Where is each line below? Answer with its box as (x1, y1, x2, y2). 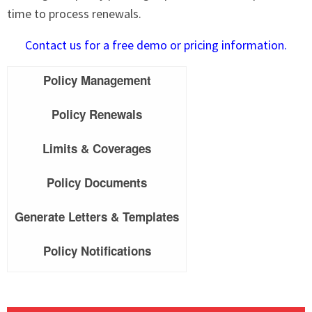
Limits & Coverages (42, 139, 151, 157)
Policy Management (42, 71, 151, 88)
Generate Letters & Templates (15, 208, 179, 225)
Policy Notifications (42, 242, 151, 259)
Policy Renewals (52, 105, 142, 123)
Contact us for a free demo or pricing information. (25, 36, 287, 53)
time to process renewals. (7, 5, 141, 22)
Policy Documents (47, 173, 147, 191)
